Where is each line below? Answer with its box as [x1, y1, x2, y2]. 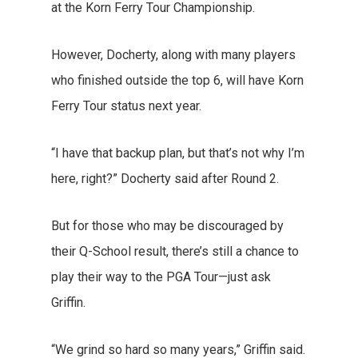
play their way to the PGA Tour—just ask [51, 269, 271, 284]
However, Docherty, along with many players [51, 47, 296, 62]
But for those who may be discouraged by [51, 218, 284, 233]
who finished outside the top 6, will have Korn [51, 73, 304, 88]
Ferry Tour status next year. [51, 98, 205, 113]
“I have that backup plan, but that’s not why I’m [51, 145, 304, 161]
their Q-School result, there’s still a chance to [51, 244, 299, 259]
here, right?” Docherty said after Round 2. [51, 171, 282, 186]
